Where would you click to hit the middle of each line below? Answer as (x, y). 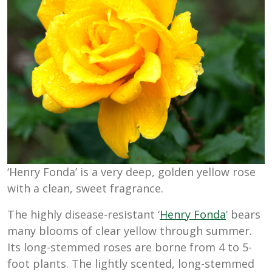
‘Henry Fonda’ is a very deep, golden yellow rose (131, 172)
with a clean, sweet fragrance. (85, 188)
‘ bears (243, 214)
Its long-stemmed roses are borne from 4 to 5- (130, 247)
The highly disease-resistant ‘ (83, 214)
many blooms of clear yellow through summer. (130, 231)
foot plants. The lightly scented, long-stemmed (131, 263)
